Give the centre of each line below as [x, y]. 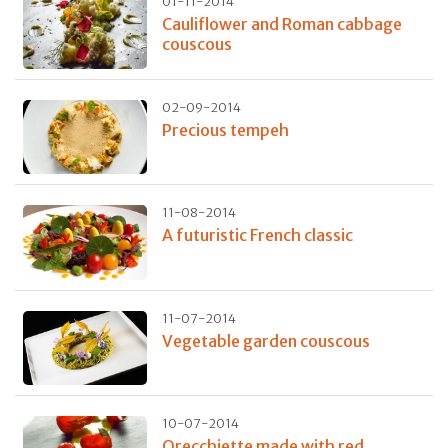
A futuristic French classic [257, 235]
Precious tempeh [225, 129]
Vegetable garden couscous [265, 340]
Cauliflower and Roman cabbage [281, 24]
